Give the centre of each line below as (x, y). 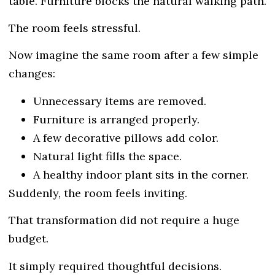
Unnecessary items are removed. (120, 101)
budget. (29, 239)
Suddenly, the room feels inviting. (98, 193)
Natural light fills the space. (107, 156)
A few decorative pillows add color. (126, 137)
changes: (32, 74)
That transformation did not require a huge (124, 220)
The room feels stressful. (75, 28)
